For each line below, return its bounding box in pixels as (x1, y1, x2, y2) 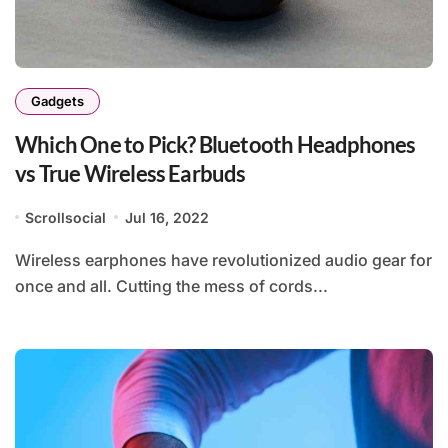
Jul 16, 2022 (124, 208, 209, 226)
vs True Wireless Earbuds (15, 159, 246, 187)
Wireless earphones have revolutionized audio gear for (15, 249, 31, 270)
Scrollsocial (25, 208, 107, 226)
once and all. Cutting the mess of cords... (15, 275, 328, 296)
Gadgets (31, 92, 84, 109)
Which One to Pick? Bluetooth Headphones (15, 130, 416, 158)
